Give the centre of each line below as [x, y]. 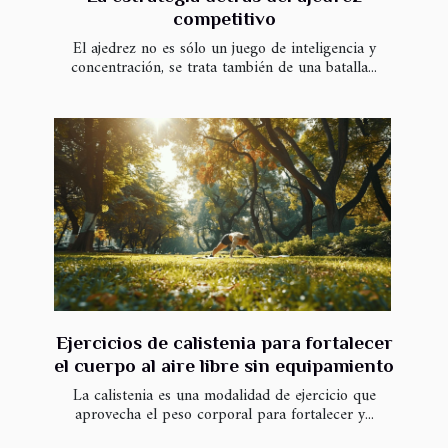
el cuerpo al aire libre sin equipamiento [224, 365]
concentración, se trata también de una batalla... [224, 68]
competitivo [224, 19]
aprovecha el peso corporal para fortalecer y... [224, 414]
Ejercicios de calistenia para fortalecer [224, 342]
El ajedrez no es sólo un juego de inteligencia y [224, 49]
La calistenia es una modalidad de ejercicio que [224, 395]
